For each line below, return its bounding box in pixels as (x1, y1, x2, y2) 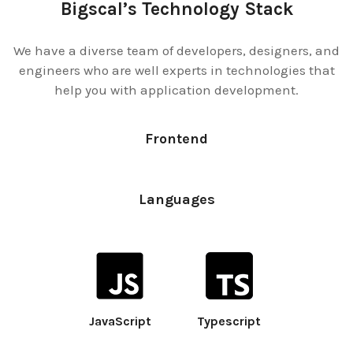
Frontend (145, 129, 208, 147)
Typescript (197, 313, 262, 329)
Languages (138, 190, 215, 208)
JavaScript (88, 313, 151, 329)
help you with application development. (54, 82, 299, 98)
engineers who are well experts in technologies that (18, 62, 335, 79)
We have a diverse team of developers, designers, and (13, 43, 340, 59)
